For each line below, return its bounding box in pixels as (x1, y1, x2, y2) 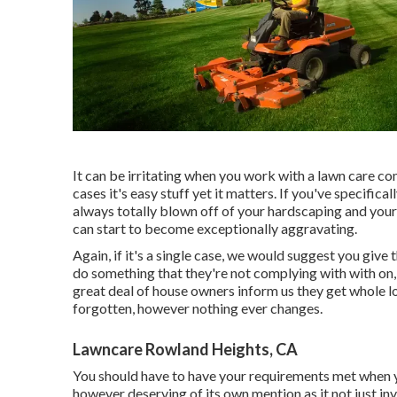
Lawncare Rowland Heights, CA (73, 339, 298, 360)
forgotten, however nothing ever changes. (73, 300, 323, 317)
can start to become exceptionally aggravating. (73, 220, 357, 237)
